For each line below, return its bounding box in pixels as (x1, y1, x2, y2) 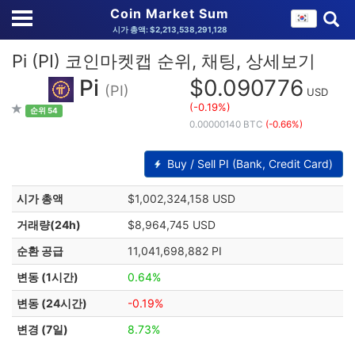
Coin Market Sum (110, 6, 229, 21)
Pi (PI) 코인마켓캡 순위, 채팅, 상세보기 (12, 51, 315, 71)
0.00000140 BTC (189, 119, 265, 130)
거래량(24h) (17, 218, 81, 231)
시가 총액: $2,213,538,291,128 (112, 25, 227, 34)
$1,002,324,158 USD (128, 192, 235, 205)
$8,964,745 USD (128, 218, 216, 231)
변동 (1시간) (17, 270, 78, 284)
